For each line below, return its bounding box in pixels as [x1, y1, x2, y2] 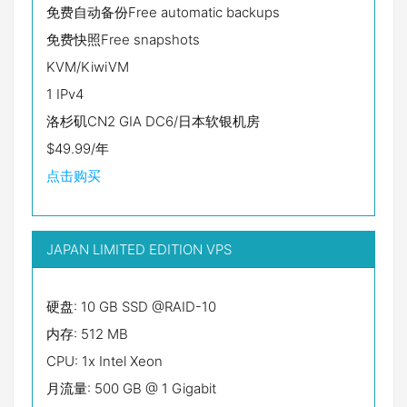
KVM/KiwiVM [46, 58, 129, 75]
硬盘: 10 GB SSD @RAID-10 [46, 298, 216, 315]
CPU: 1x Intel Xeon [46, 352, 163, 370]
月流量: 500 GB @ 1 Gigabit [46, 380, 216, 397]
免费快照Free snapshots [46, 31, 200, 48]
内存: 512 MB [46, 325, 128, 342]
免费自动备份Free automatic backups [46, 4, 280, 21]
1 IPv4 [46, 85, 84, 103]
